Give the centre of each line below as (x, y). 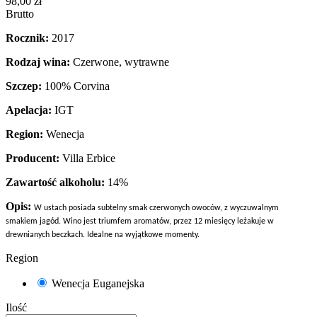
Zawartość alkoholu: (55, 182)
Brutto (20, 13)
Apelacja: (29, 110)
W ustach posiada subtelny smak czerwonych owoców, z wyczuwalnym (156, 208)
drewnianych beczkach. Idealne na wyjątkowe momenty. (103, 235)
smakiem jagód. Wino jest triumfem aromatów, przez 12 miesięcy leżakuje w (140, 221)
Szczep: (24, 86)
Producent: (33, 158)
